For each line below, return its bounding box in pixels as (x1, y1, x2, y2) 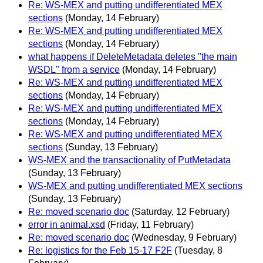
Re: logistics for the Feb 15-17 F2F (28, 245, 172, 255)
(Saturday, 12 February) (131, 206, 230, 217)
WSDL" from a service (28, 64, 120, 75)
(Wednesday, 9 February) (131, 232, 237, 242)
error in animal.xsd (28, 219, 105, 230)
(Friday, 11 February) (107, 219, 194, 230)
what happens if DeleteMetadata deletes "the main (28, 51, 237, 62)
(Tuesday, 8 (174, 245, 222, 255)
